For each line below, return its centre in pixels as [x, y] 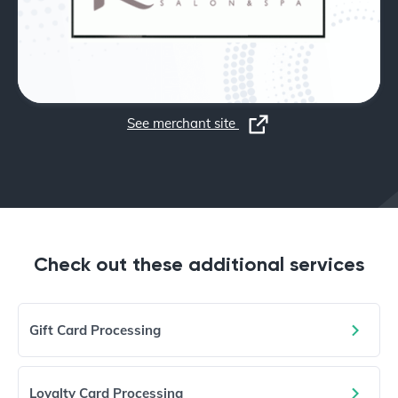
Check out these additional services [199, 265]
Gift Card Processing [95, 330]
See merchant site [183, 123]
